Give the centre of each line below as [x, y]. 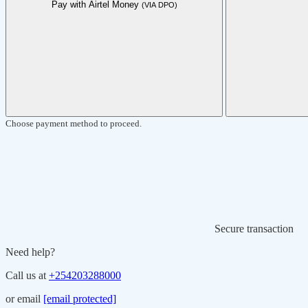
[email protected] [80, 299]
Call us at [27, 276]
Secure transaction [254, 229]
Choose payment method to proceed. [74, 124]
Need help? [30, 252]
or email [24, 299]
